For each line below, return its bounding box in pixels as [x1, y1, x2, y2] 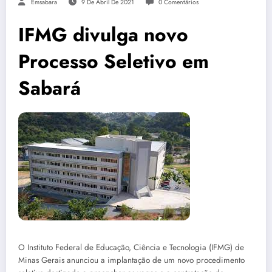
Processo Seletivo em [18, 47, 209, 75]
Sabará [18, 73, 81, 102]
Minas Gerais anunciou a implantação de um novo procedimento [18, 254, 245, 266]
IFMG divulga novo [18, 20, 188, 49]
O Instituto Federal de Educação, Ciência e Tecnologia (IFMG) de [18, 241, 244, 253]
